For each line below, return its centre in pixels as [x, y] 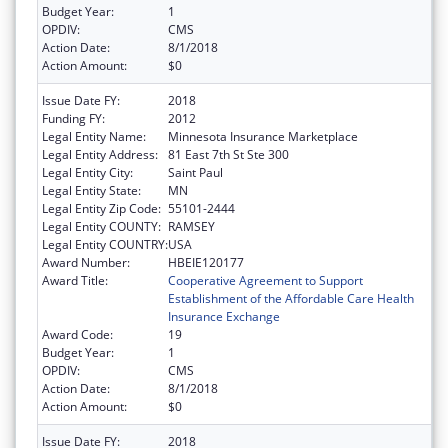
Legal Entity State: [91, 190]
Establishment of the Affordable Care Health [291, 298]
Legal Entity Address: [100, 154]
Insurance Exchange [224, 316]
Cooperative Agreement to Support [265, 280]
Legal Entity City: [87, 172]
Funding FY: [73, 118]
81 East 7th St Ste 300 [228, 154]
